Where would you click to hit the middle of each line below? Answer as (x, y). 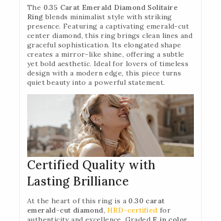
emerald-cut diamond (65, 210)
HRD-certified (132, 210)
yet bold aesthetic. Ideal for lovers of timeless (108, 63)
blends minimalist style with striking (108, 17)
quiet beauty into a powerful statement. (96, 82)
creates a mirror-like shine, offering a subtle (106, 54)
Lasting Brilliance (78, 181)
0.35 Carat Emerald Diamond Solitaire (110, 7)
